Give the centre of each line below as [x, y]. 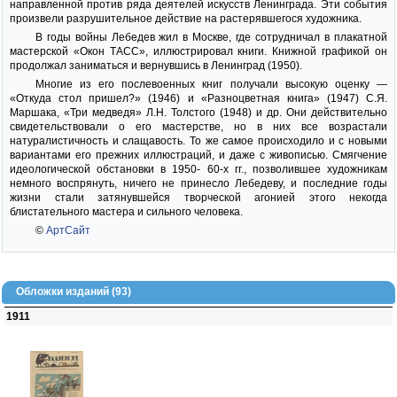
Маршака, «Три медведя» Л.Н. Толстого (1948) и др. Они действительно [198, 113]
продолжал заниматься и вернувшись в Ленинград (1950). [156, 66]
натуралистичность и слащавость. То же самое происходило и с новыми [198, 141]
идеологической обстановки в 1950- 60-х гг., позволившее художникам [198, 169]
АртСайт [68, 230]
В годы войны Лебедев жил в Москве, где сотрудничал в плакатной [211, 37]
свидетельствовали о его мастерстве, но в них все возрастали [198, 127]
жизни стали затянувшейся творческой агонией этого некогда [198, 198]
